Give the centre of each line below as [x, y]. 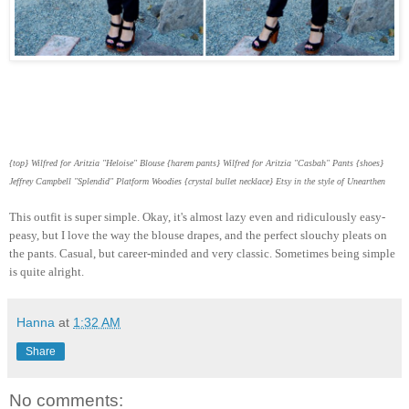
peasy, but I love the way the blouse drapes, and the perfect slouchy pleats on [198, 235]
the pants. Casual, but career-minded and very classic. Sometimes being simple [202, 253]
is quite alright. [47, 271]
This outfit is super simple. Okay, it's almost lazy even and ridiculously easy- [197, 216]
